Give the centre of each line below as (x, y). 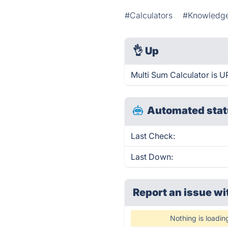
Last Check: (153, 136)
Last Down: (152, 157)
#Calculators (149, 15)
